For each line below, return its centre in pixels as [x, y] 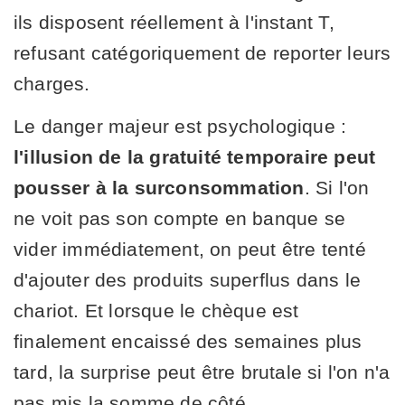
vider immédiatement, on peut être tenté [190, 249]
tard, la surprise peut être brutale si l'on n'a [202, 372]
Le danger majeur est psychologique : [180, 126]
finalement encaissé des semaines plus [188, 341]
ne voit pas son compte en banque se [180, 218]
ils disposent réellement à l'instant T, [174, 22]
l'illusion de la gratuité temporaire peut [195, 156]
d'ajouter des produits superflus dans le [188, 279]
